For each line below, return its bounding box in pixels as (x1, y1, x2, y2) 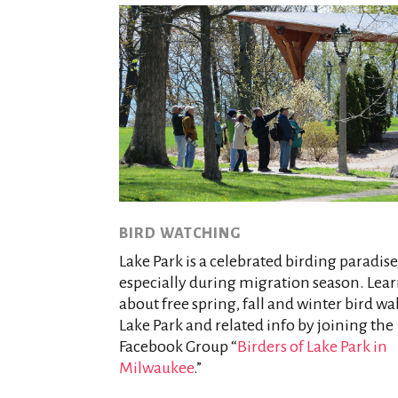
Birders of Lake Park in (237, 338, 388, 355)
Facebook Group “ (119, 338, 238, 355)
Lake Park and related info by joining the (119, 316, 394, 334)
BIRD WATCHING (119, 226, 242, 242)
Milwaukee (119, 359, 195, 377)
